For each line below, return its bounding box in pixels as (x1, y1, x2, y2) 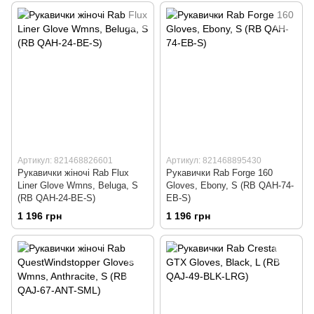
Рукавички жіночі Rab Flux (18, 168, 129, 179)
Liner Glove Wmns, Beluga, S (18, 180, 138, 191)
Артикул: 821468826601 (18, 156, 113, 166)
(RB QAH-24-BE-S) (18, 193, 95, 204)
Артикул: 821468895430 (166, 156, 261, 166)
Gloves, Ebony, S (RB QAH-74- (166, 180, 294, 191)
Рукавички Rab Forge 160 (166, 168, 273, 179)
